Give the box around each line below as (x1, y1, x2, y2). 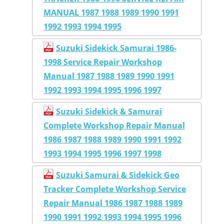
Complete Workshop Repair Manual (43, 120, 185, 131)
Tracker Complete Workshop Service (43, 183, 186, 195)
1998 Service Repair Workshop (43, 56, 162, 68)
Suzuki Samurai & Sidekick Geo (55, 169, 179, 181)
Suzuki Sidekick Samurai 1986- (55, 42, 176, 54)
